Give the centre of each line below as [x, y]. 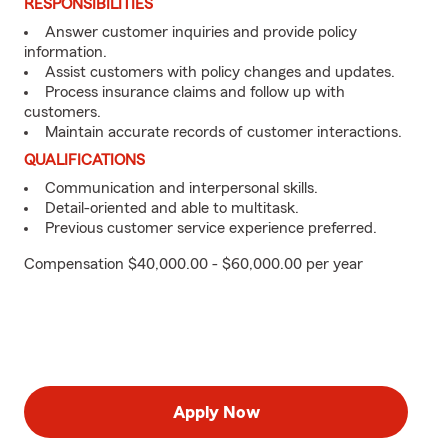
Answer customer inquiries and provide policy [201, 32]
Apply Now [216, 412]
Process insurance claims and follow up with [195, 92]
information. [65, 52]
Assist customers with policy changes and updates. [220, 72]
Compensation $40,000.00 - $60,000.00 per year [193, 264]
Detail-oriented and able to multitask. [172, 208]
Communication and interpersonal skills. [181, 188]
